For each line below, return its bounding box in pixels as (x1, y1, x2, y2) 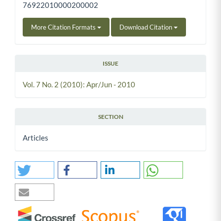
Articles (23, 133, 48, 142)
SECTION (98, 112, 123, 120)
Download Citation (119, 23, 174, 31)
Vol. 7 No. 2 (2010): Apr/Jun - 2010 (23, 79, 135, 89)
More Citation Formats (31, 23, 97, 31)
